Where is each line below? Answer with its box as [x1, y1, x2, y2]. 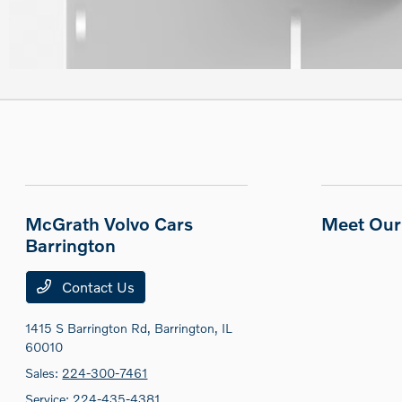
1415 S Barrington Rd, [25, 320, 155, 336]
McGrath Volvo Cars [25, 213, 194, 235]
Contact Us [58, 278, 135, 296]
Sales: [25, 365, 63, 381]
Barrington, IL [154, 320, 233, 336]
